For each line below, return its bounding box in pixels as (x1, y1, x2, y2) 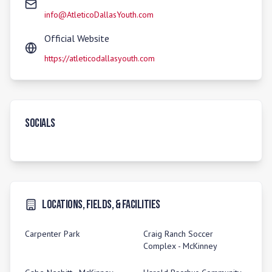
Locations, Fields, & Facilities (42, 197, 160, 212)
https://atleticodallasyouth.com (44, 53, 155, 64)
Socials (25, 116, 55, 131)
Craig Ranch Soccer (143, 228, 213, 239)
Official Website (44, 32, 109, 44)
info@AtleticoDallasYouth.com (44, 9, 154, 20)
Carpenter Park (25, 228, 80, 239)
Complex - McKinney (143, 240, 217, 251)
